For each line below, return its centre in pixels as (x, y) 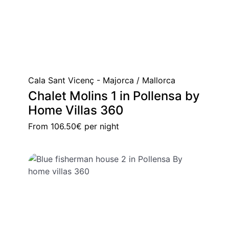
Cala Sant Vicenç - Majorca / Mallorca (102, 80)
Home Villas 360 (76, 110)
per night (100, 126)
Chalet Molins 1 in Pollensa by (114, 96)
